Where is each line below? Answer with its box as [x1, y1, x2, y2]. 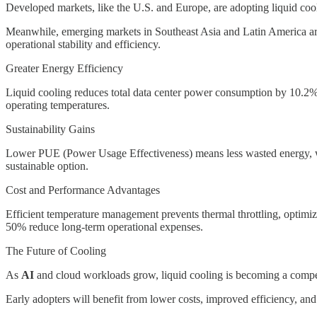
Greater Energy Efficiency [6, 62, 123, 74]
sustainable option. [6, 159, 88, 172]
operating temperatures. [6, 98, 110, 111]
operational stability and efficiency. [6, 38, 161, 50]
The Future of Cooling [6, 244, 106, 257]
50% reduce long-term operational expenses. [6, 220, 203, 233]
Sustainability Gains [6, 122, 95, 135]
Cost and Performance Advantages [6, 183, 160, 196]
